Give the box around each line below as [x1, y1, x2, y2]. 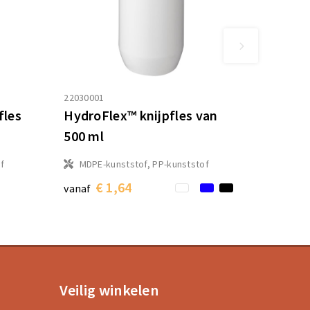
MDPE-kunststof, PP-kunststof [79, 158, 209, 171]
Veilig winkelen [59, 280, 158, 300]
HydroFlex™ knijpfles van [64, 107, 218, 125]
